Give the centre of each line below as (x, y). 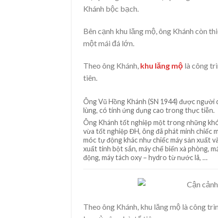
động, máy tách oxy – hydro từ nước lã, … (145, 157)
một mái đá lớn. (109, 43)
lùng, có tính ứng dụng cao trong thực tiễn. (149, 110)
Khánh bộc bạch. (111, 9)
